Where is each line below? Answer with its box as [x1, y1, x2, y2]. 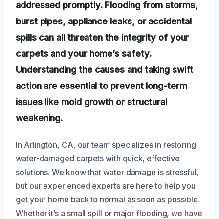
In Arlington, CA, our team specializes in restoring [16, 139, 196, 150]
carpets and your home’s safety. [16, 47, 152, 59]
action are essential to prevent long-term [16, 80, 187, 91]
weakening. [16, 112, 63, 123]
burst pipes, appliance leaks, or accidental [16, 15, 192, 26]
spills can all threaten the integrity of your [16, 31, 189, 43]
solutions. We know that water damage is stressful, [16, 167, 199, 177]
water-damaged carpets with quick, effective [16, 153, 180, 163]
